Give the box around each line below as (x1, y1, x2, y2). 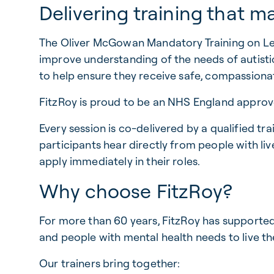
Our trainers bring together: (39, 256, 180, 270)
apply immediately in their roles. (39, 154, 201, 168)
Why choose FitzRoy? (39, 179, 233, 203)
